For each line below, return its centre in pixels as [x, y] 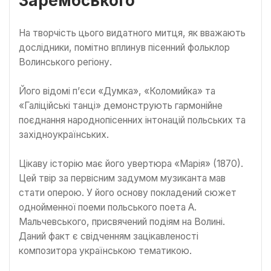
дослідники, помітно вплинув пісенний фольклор [124, 47]
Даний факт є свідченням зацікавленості [109, 236]
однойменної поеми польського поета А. [108, 207]
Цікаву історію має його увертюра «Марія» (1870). [131, 163]
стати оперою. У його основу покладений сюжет [128, 192]
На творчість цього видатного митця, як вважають [132, 33]
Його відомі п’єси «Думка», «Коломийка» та [117, 91]
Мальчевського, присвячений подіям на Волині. [122, 221]
